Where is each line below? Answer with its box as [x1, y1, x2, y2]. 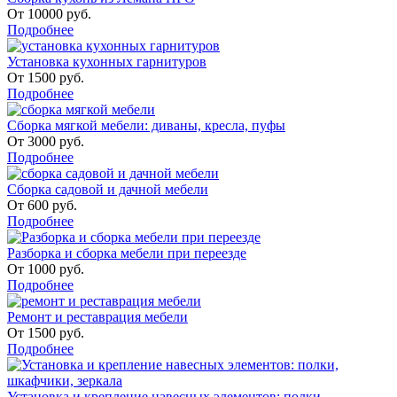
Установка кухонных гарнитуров [7, 54, 206, 70]
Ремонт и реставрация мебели [7, 309, 188, 325]
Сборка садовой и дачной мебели [7, 182, 208, 198]
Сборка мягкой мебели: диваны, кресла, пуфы [7, 118, 285, 134]
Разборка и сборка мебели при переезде [7, 245, 246, 261]
